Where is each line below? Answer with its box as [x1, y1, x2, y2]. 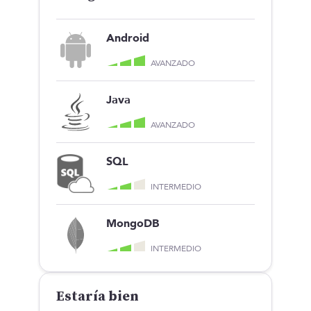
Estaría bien [56, 287, 139, 305]
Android [106, 30, 149, 46]
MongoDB [106, 215, 159, 231]
